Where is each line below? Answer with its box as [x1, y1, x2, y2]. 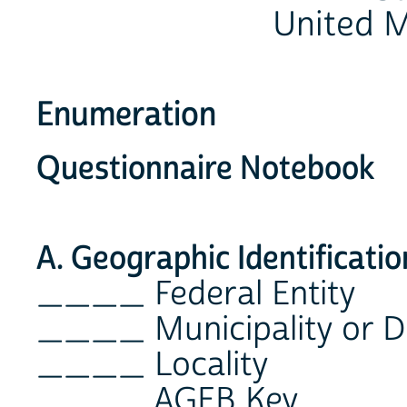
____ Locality [36, 344, 269, 387]
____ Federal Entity [36, 273, 356, 316]
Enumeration [36, 93, 216, 136]
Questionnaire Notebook [36, 148, 374, 191]
